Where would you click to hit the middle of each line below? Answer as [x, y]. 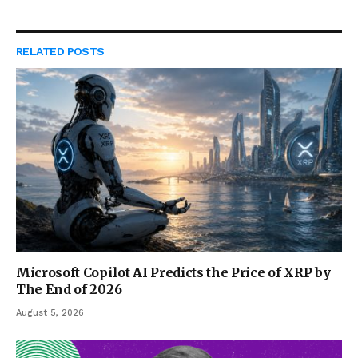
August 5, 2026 [50, 312]
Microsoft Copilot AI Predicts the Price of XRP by [173, 272]
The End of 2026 [69, 289]
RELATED [42, 52]
